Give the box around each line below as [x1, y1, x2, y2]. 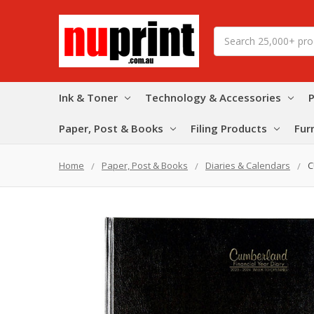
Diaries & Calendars [205, 158, 290, 172]
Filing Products [191, 121, 267, 135]
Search [214, 27, 245, 41]
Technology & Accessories [145, 90, 281, 104]
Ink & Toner [59, 90, 118, 104]
